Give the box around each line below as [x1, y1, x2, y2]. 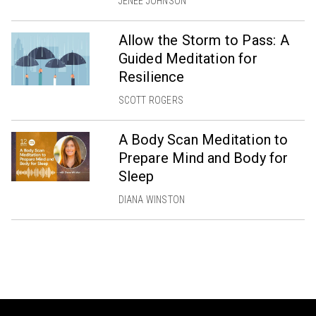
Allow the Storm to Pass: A [118, 31, 289, 49]
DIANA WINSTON [118, 193, 186, 205]
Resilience [118, 68, 185, 85]
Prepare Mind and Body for [118, 149, 288, 166]
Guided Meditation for [118, 49, 257, 67]
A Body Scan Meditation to [118, 130, 288, 148]
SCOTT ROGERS [118, 94, 183, 106]
